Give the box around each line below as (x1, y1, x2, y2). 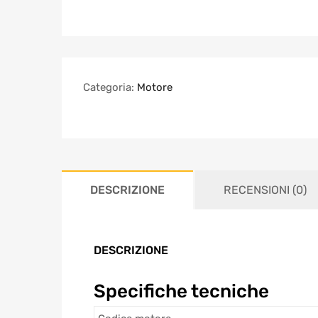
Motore (137, 81, 172, 94)
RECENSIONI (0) (224, 183, 307, 197)
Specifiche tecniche (94, 280, 269, 302)
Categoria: (83, 81, 137, 94)
